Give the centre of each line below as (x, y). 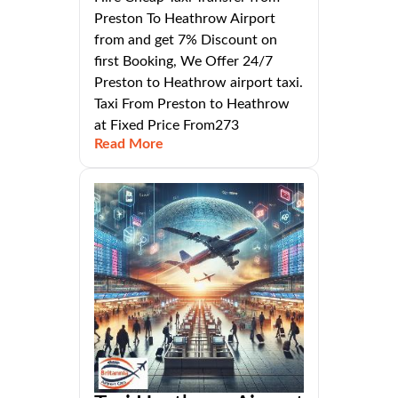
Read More (129, 144)
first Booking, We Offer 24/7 (183, 62)
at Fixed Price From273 (167, 126)
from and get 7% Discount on (186, 40)
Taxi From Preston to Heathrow (192, 104)
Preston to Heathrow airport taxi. (199, 83)
